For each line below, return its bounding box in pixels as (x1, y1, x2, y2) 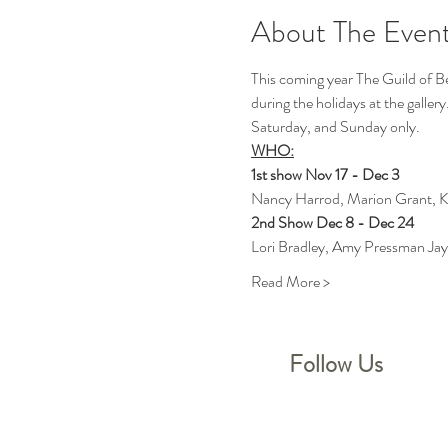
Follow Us (288, 347, 383, 381)
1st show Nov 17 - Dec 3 (250, 163, 400, 186)
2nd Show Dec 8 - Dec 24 (250, 211, 414, 234)
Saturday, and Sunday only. (250, 115, 423, 138)
